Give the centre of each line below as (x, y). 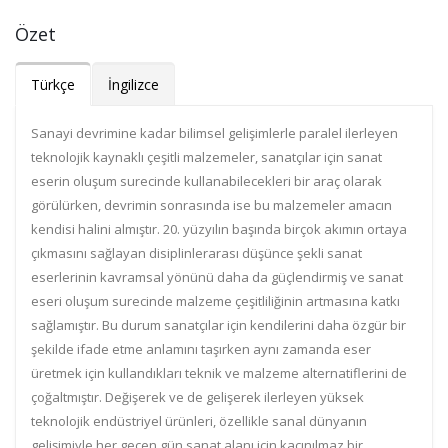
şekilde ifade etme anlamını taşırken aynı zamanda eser (201, 349)
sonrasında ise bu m (222, 205)
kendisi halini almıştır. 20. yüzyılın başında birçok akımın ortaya (219, 229)
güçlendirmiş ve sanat (337, 277)
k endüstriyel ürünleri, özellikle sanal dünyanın (225, 421)
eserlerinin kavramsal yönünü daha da (151, 277)
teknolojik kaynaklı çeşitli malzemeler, (146, 157)
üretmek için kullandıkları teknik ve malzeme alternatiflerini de (219, 373)
